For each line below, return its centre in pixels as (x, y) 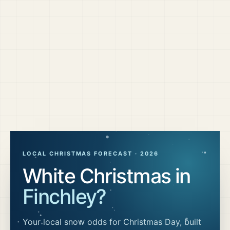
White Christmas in (107, 176)
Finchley (60, 196)
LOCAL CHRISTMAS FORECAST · (81, 154)
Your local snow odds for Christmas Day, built (112, 222)
